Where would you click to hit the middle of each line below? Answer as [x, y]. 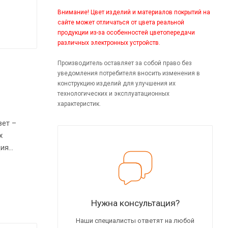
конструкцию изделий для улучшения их [117, 83]
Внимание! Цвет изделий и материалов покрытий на [134, 12]
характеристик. [79, 104]
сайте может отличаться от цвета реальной [121, 22]
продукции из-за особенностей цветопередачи [126, 32]
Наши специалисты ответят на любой [135, 220]
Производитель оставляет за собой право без [125, 63]
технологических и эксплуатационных [113, 93]
